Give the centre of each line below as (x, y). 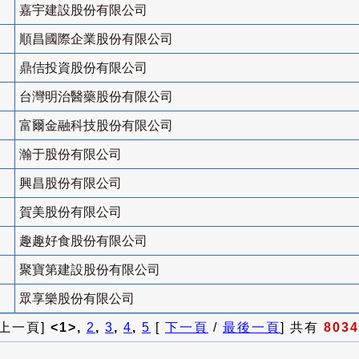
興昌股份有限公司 (71, 184)
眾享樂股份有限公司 (77, 299)
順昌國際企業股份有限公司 (96, 39)
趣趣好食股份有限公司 (83, 241)
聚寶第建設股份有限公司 (90, 270)
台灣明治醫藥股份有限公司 (96, 97)
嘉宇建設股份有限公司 (83, 10)
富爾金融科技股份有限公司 (96, 126)
